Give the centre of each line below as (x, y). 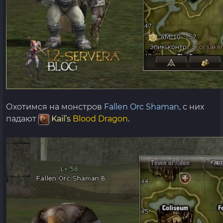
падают (22, 119)
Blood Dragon (100, 119)
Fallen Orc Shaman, (142, 107)
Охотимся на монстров (55, 107)
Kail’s (62, 119)
